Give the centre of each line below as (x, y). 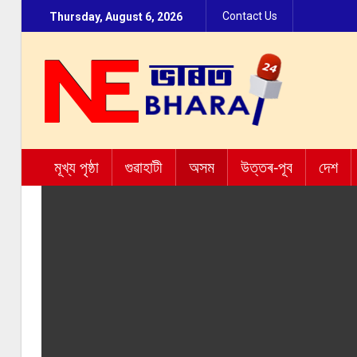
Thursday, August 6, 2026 (116, 17)
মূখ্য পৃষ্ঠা (76, 167)
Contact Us (250, 16)
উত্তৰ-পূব (267, 167)
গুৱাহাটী (144, 167)
